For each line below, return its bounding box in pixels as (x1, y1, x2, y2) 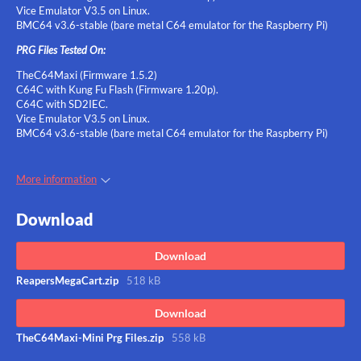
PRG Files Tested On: (16, 44, 106, 56)
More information (16, 172, 97, 185)
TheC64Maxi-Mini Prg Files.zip (16, 330, 164, 344)
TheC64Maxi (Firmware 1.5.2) (16, 68, 157, 81)
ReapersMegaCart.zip (16, 273, 118, 287)
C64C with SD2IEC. (16, 98, 108, 110)
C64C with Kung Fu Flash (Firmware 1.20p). (16, 83, 218, 96)
